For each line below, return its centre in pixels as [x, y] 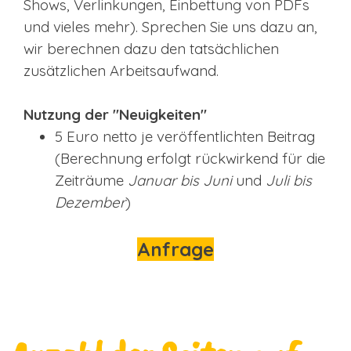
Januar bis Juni [180, 180]
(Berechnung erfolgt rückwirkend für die [190, 158]
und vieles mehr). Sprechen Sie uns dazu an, [170, 26]
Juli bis [289, 180]
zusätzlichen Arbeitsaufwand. [121, 70]
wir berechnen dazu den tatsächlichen [151, 48]
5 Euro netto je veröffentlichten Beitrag [185, 136]
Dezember [90, 202]
